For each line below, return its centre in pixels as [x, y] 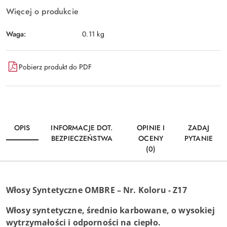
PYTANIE [199, 138]
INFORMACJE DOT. [82, 128]
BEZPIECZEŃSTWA [82, 138]
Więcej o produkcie [42, 11]
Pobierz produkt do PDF [55, 67]
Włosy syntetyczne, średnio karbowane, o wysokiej [110, 210]
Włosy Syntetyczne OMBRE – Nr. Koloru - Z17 [97, 190]
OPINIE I [151, 128]
